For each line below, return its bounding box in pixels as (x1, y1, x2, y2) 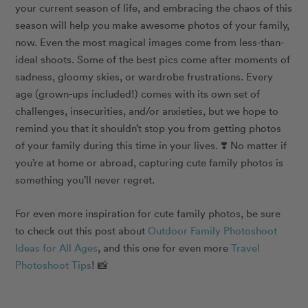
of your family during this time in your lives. (15, 137, 221, 152)
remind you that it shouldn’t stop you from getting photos (15, 120, 282, 135)
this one (123, 240, 160, 254)
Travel (231, 240, 261, 254)
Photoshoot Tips (15, 257, 92, 272)
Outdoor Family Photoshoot (148, 223, 278, 237)
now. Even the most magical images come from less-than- (15, 34, 285, 49)
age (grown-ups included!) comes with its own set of (15, 86, 261, 100)
